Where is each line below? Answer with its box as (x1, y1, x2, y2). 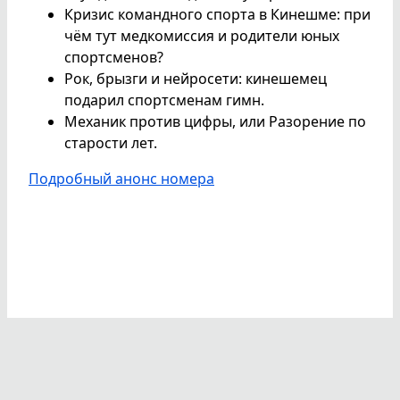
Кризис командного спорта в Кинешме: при (64, 4, 371, 24)
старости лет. (64, 132, 157, 153)
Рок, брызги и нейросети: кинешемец (64, 68, 327, 88)
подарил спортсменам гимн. (64, 89, 264, 110)
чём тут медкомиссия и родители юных (64, 25, 339, 46)
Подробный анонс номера (29, 168, 214, 188)
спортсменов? (64, 46, 163, 67)
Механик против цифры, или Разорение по (64, 111, 366, 131)
